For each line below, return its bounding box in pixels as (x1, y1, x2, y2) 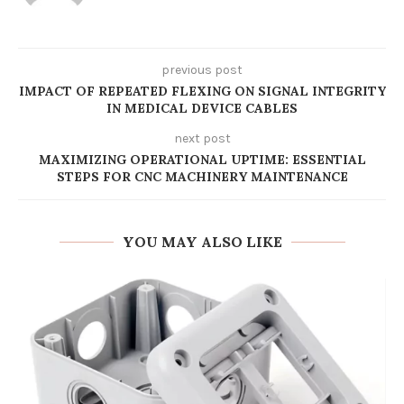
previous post (161, 62, 243, 78)
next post (173, 131, 231, 146)
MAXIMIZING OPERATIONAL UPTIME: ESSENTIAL (38, 151, 366, 168)
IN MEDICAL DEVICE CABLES (106, 100, 298, 116)
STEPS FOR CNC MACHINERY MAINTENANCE (56, 169, 348, 185)
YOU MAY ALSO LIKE (122, 233, 282, 251)
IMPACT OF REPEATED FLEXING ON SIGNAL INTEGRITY (18, 83, 386, 99)
